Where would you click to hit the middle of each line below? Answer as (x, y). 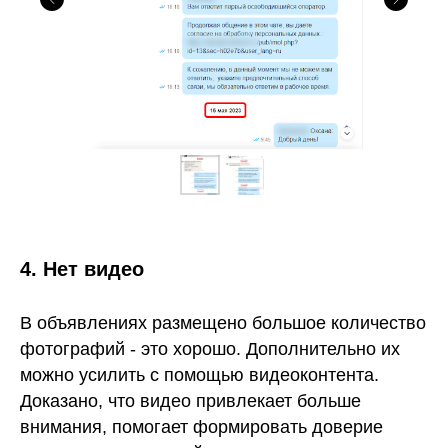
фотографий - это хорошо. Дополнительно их (210, 349)
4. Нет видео (82, 269)
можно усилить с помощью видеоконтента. (199, 375)
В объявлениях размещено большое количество (223, 323)
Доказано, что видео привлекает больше (190, 401)
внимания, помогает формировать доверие (201, 427)
